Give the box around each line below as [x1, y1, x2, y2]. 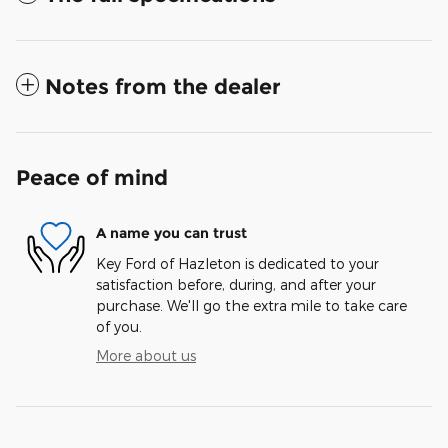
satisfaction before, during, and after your [96, 275, 376, 293]
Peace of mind [16, 164, 168, 190]
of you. [96, 317, 142, 335]
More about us [96, 346, 196, 364]
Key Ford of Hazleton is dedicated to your [96, 254, 379, 272]
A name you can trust [96, 224, 247, 243]
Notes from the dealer [45, 73, 281, 99]
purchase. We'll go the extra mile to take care [96, 296, 407, 314]
